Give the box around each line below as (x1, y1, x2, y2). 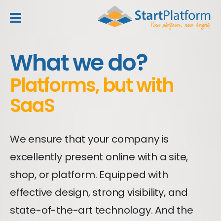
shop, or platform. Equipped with (10, 168, 168, 182)
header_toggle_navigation (15, 19, 136, 31)
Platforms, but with (10, 72, 173, 98)
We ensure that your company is (10, 132, 169, 146)
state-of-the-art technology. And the (10, 203, 193, 217)
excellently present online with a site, (10, 150, 188, 164)
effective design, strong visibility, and (10, 185, 188, 199)
